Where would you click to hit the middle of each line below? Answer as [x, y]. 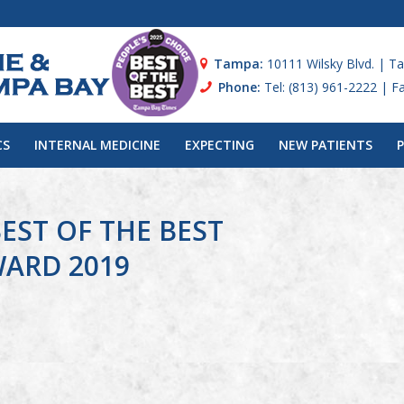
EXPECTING [220, 145]
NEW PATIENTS [326, 145]
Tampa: [240, 64]
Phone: [239, 87]
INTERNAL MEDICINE [98, 145]
